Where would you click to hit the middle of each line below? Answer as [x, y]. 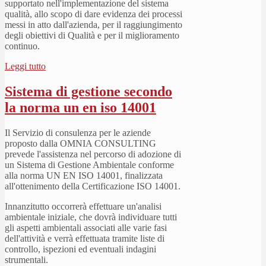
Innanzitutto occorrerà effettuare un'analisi [83, 206]
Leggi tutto [25, 66]
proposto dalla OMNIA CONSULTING [80, 143]
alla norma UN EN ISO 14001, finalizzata [84, 175]
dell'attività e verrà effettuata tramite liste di [85, 238]
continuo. [22, 46]
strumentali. [26, 259]
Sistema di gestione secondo [88, 91]
